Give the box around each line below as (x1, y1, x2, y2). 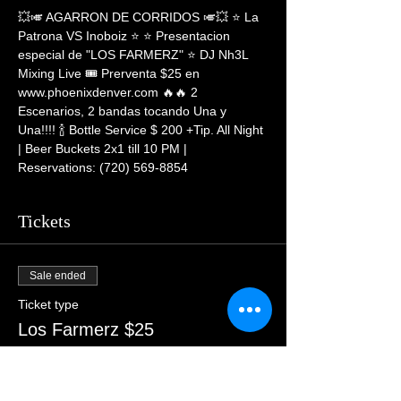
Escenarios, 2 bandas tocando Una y (18, 104, 230, 118)
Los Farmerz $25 (18, 320, 154, 339)
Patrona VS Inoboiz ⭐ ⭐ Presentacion (18, 29, 234, 43)
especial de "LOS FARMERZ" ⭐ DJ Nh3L (18, 47, 252, 62)
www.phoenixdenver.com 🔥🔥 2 (18, 85, 201, 99)
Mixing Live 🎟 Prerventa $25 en (18, 66, 203, 81)
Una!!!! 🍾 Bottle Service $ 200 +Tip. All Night (18, 123, 267, 137)
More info (18, 355, 72, 371)
